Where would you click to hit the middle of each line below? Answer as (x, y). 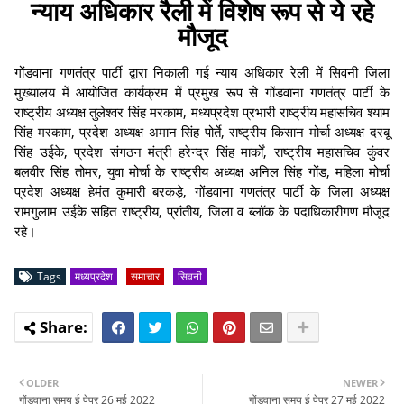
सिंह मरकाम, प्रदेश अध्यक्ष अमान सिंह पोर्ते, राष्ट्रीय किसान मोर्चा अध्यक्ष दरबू (202, 131)
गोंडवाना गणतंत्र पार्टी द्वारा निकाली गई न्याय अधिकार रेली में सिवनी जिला (202, 72)
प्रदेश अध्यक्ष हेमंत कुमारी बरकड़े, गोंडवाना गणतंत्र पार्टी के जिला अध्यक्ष (202, 191)
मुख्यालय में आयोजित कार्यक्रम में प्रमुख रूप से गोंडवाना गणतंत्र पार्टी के (202, 92)
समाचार (145, 276)
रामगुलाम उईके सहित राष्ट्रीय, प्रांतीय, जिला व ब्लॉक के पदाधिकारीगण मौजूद (202, 211)
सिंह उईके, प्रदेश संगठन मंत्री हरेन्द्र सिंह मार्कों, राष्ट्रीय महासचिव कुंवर (202, 151)
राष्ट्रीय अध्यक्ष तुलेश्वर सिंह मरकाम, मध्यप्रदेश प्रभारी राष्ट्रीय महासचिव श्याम (202, 111)
